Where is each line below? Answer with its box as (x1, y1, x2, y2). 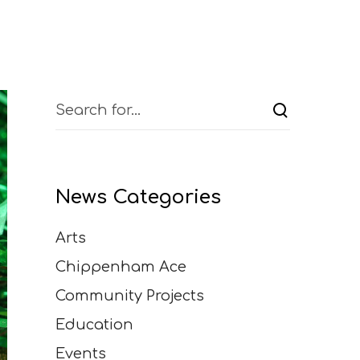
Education (55, 317, 133, 333)
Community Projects (55, 288, 204, 305)
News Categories (55, 186, 221, 209)
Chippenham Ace (55, 259, 186, 276)
